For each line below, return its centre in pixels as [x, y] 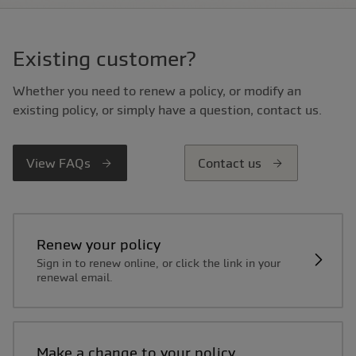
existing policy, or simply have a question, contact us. [167, 109]
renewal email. [74, 278]
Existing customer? [104, 58]
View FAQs [60, 163]
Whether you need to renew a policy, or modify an [157, 90]
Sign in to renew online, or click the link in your [158, 263]
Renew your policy [103, 245]
